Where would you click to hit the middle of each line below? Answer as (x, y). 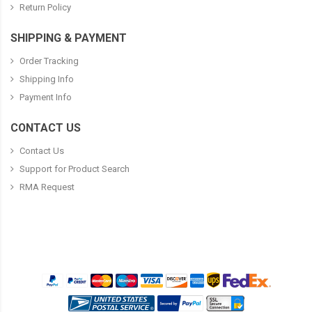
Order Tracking (49, 61)
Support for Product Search (75, 169)
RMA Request (47, 187)
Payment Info (46, 97)
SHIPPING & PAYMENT (69, 38)
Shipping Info (47, 79)
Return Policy (45, 8)
